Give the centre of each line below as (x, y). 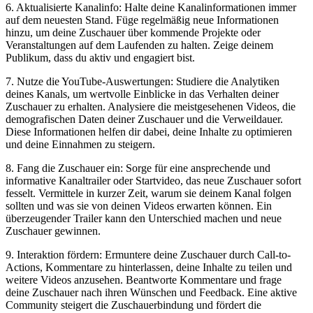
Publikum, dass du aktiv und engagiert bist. (100, 57)
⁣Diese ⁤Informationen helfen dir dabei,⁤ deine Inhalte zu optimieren (149, 131)
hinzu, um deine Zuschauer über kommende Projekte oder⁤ (133, 32)
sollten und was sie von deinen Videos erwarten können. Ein (139, 205)
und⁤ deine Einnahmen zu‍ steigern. (80, 144)
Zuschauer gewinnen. (53, 231)
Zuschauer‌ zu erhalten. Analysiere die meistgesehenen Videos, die (151, 106)
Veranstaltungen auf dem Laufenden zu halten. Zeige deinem (139, 45)
